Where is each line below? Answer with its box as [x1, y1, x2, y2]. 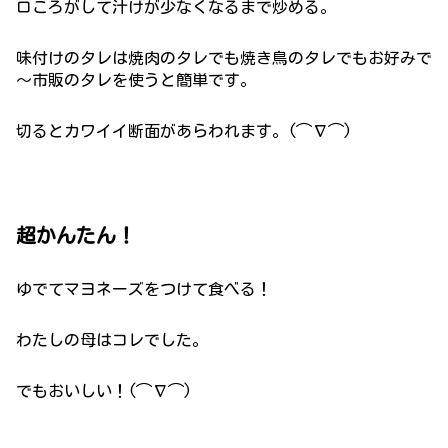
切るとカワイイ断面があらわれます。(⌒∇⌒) [16, 122, 352, 139]
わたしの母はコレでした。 [16, 331, 208, 348]
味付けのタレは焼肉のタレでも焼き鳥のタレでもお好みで [16, 49, 432, 66]
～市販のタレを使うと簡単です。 [16, 71, 256, 88]
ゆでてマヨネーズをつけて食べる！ [16, 280, 272, 297]
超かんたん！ [16, 225, 136, 246]
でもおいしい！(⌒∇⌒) [16, 382, 192, 399]
